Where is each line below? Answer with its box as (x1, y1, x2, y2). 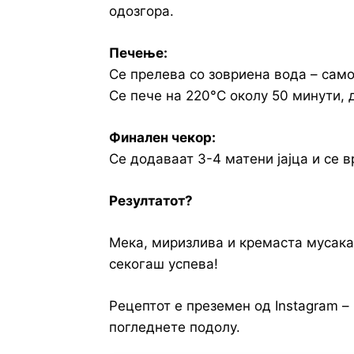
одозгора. (109, 3, 174, 20)
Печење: (109, 45, 168, 62)
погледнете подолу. (109, 319, 240, 336)
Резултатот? (109, 193, 193, 209)
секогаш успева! (109, 256, 218, 273)
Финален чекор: (109, 130, 216, 146)
